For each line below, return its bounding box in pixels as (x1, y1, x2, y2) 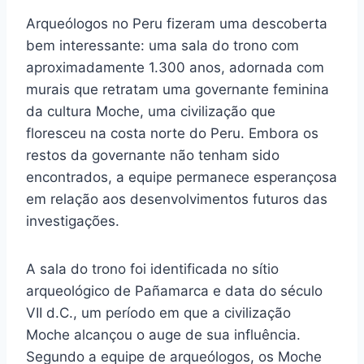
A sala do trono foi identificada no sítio (26, 260, 279, 277)
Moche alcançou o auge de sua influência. (26, 326, 301, 343)
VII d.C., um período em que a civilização (26, 304, 291, 321)
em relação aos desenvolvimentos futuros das (26, 190, 327, 207)
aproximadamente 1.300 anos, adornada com (26, 58, 324, 76)
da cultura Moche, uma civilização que (26, 102, 275, 119)
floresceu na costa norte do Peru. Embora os (26, 124, 318, 141)
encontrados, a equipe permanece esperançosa (26, 168, 337, 185)
